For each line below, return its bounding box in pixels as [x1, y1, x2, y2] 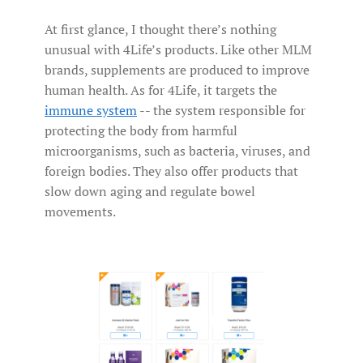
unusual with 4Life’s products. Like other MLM [45, 41, 312, 59]
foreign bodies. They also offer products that [45, 162, 298, 181]
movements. [45, 203, 116, 221]
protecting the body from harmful [45, 122, 237, 140]
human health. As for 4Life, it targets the [45, 81, 277, 100]
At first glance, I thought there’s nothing [45, 20, 276, 39]
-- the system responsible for [137, 101, 305, 120]
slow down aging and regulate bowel [45, 182, 255, 201]
